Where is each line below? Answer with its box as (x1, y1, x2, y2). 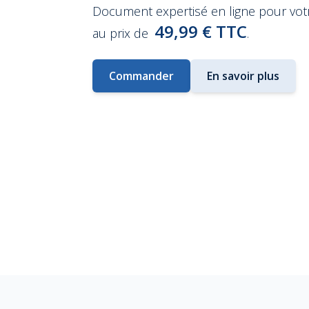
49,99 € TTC (154, 19, 247, 43)
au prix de (92, 24, 152, 41)
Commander (109, 68, 174, 83)
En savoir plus (207, 68, 279, 83)
